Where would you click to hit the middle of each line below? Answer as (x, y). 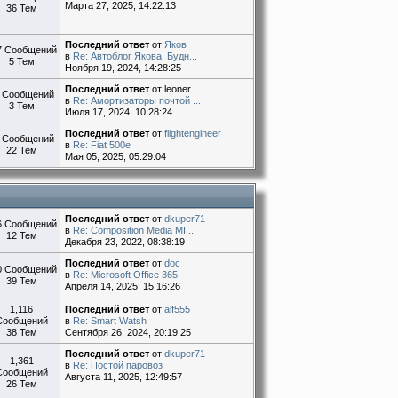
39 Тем (21, 281)
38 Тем (21, 333)
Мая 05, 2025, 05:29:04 (116, 156)
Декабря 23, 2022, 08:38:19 (125, 242)
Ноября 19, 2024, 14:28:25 (123, 67)
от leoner (171, 88)
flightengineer (193, 133)
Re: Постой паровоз (118, 366)
